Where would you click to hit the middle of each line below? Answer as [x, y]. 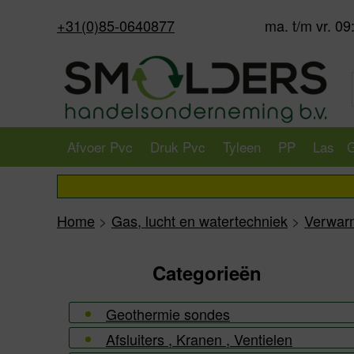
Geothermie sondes [168, 314]
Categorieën [207, 273]
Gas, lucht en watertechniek [200, 220]
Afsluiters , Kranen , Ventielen [199, 339]
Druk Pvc [178, 147]
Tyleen [242, 147]
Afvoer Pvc [100, 147]
